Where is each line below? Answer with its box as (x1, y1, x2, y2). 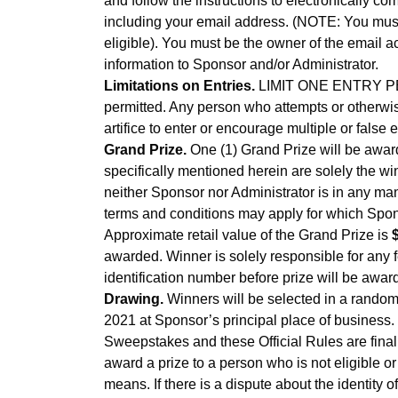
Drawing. (104, 291, 163, 306)
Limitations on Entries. (104, 78, 255, 93)
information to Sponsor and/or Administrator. (104, 57, 382, 72)
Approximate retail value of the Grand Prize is (104, 227, 392, 243)
